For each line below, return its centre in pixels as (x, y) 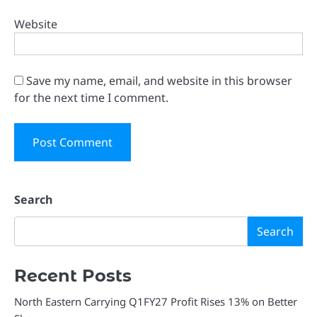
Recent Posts (73, 275)
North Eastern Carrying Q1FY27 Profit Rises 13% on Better (156, 301)
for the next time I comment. (91, 97)
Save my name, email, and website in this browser (159, 80)
